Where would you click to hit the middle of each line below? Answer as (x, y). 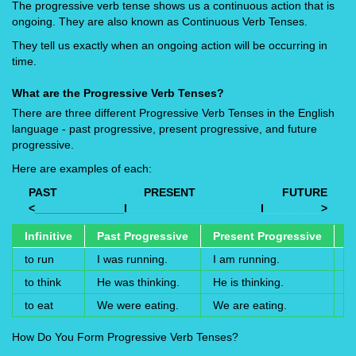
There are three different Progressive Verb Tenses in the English (173, 113)
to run (39, 259)
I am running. (246, 259)
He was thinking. (138, 282)
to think (43, 282)
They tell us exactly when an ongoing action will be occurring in (170, 46)
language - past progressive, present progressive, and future (164, 129)
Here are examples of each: (82, 169)
